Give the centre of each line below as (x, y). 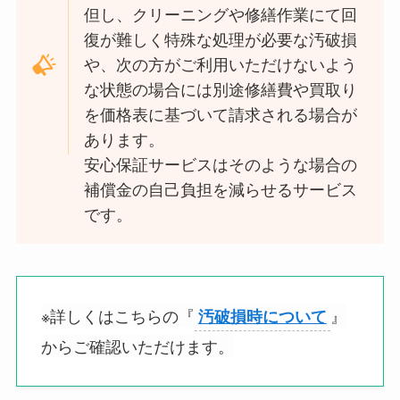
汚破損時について (262, 316)
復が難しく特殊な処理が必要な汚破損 (221, 41)
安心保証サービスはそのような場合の (221, 166)
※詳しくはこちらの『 (117, 315)
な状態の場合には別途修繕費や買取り (221, 91)
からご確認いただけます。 (137, 345)
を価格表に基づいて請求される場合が (221, 116)
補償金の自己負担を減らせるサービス (221, 191)
